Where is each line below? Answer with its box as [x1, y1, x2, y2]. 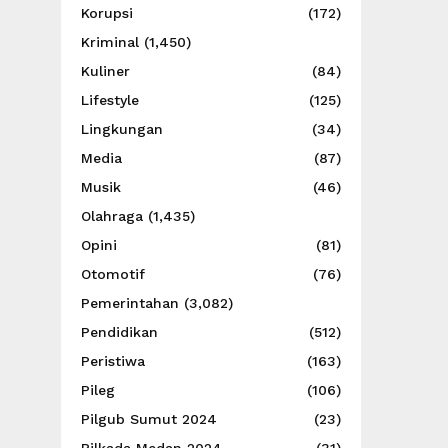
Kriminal [81, 34, 139, 50]
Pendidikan [81, 324, 158, 340]
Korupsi [81, 5, 133, 21]
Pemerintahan [81, 295, 179, 311]
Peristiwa [81, 353, 145, 369]
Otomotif [81, 266, 145, 282]
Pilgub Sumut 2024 [81, 411, 217, 427]
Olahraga [81, 208, 143, 224]
